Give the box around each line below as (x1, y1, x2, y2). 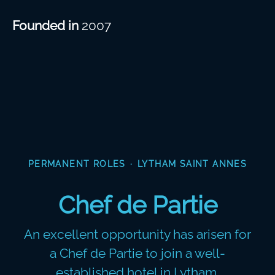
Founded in (12, 18, 82, 33)
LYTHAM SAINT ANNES (137, 159, 247, 169)
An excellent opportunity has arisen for (24, 227, 251, 242)
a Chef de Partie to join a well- (50, 246, 225, 261)
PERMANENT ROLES (28, 159, 126, 169)
